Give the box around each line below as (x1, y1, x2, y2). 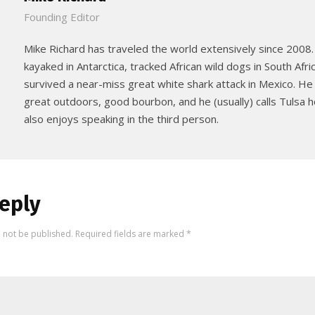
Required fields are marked (73, 228, 186, 240)
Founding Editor (24, 10, 100, 25)
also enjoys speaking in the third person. (24, 112, 219, 127)
